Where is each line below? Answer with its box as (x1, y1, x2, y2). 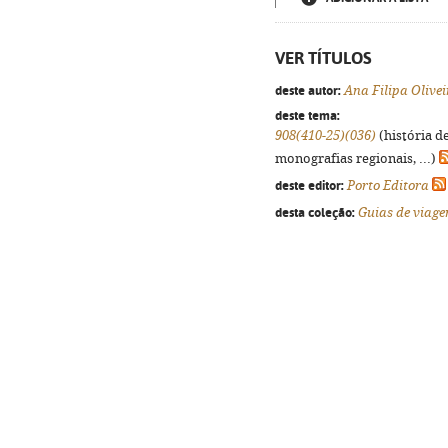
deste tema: (275, 107, 340, 123)
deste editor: (275, 177, 344, 193)
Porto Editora (347, 178, 429, 193)
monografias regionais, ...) (275, 151, 439, 166)
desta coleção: (275, 204, 355, 220)
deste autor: (275, 82, 341, 98)
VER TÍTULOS (275, 48, 372, 68)
